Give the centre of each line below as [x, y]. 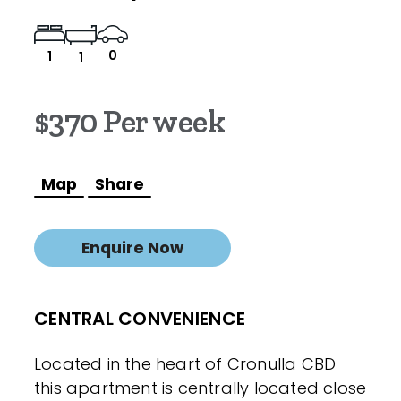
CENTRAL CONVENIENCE [140, 318]
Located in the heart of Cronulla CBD [185, 363]
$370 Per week [130, 121]
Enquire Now [132, 247]
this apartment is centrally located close [200, 388]
